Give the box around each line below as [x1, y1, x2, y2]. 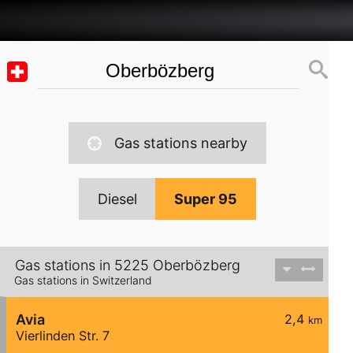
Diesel [97, 191, 137, 207]
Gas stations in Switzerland [14, 273, 152, 288]
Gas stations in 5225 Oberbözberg [15, 257, 240, 274]
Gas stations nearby [113, 135, 247, 151]
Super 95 [173, 191, 237, 207]
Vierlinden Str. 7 [16, 328, 110, 344]
